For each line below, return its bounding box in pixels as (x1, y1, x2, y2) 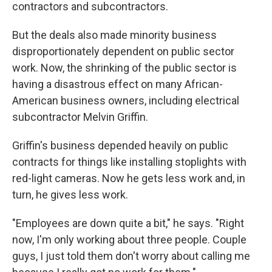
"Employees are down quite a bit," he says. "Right (12, 217, 244, 229)
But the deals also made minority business (12, 29, 217, 41)
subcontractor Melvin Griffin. (12, 110, 148, 123)
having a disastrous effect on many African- (12, 78, 223, 90)
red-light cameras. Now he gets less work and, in (12, 172, 245, 185)
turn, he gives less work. (12, 188, 128, 201)
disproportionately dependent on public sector (12, 45, 234, 58)
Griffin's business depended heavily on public (12, 139, 228, 152)
